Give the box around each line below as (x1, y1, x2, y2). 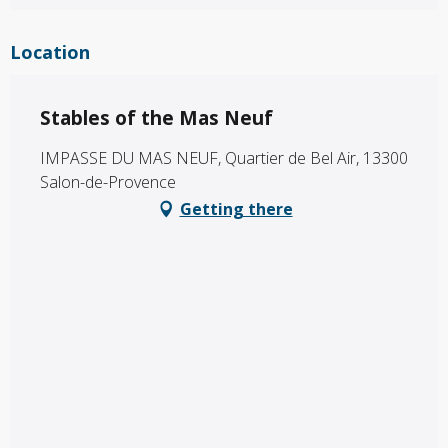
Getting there (179, 198, 293, 221)
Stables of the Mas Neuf (40, 105, 273, 132)
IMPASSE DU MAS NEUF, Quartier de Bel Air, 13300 (40, 147, 408, 170)
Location (10, 40, 90, 65)
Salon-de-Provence (40, 171, 176, 194)
